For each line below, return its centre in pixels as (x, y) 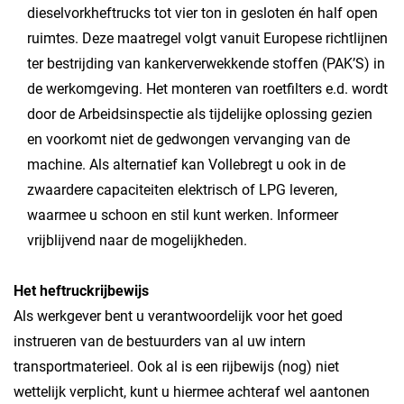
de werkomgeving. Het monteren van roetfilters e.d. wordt (207, 89)
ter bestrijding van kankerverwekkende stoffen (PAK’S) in (206, 64)
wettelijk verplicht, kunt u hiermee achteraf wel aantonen (192, 392)
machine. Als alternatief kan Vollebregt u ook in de (186, 165)
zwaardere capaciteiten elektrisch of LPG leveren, (182, 190)
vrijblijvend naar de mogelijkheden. (137, 240)
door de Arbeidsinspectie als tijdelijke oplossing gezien (200, 114)
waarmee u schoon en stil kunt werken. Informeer (183, 215)
